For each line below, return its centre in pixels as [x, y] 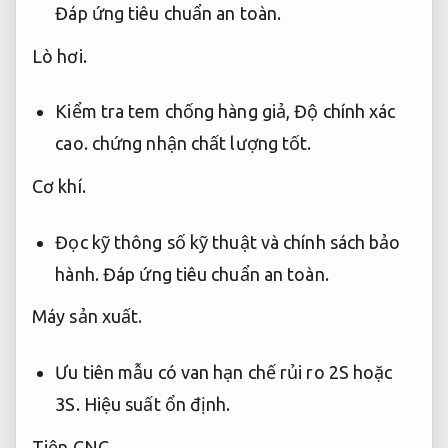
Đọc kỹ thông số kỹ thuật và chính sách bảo [228, 241]
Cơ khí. [59, 186]
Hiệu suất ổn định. [157, 403]
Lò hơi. [59, 56]
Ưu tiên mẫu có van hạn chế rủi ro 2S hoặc [224, 371]
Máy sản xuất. [87, 316]
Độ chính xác [345, 111]
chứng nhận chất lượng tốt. [199, 143]
